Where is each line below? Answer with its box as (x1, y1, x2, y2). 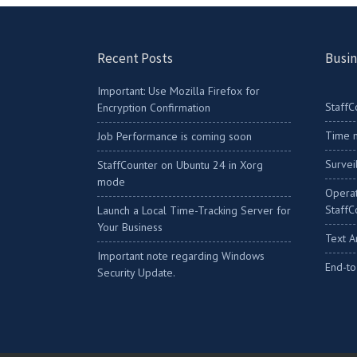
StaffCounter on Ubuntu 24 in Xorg (96, 158, 263, 173)
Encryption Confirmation (96, 100, 210, 116)
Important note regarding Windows (96, 249, 265, 264)
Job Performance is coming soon (96, 129, 252, 144)
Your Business (96, 220, 163, 235)
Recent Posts (96, 49, 173, 68)
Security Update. (96, 265, 175, 280)
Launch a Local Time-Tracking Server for (96, 203, 291, 218)
